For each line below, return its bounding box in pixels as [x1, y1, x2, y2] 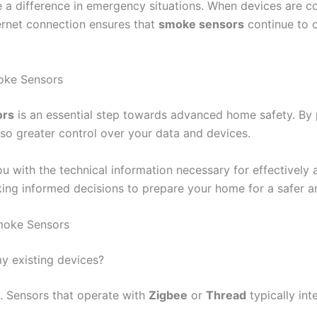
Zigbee [149, 288, 188, 303]
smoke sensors [158, 17, 244, 32]
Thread [206, 288, 246, 303]
